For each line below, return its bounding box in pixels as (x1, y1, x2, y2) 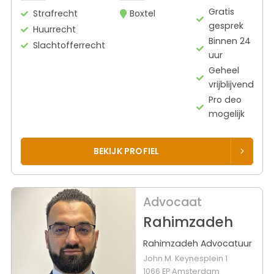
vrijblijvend (208, 78, 254, 91)
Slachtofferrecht (33, 39, 105, 52)
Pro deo (208, 94, 242, 106)
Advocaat (143, 193, 202, 210)
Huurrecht (33, 23, 76, 36)
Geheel (208, 64, 239, 77)
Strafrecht (33, 7, 78, 20)
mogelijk (208, 108, 245, 120)
